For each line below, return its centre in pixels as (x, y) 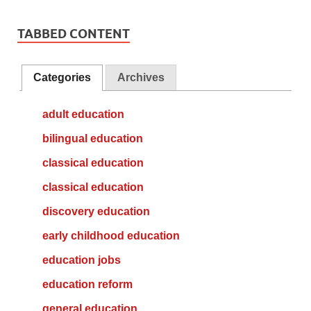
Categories (62, 78)
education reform (87, 285)
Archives (141, 78)
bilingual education (92, 139)
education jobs (81, 260)
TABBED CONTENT (74, 33)
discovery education (96, 212)
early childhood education (111, 236)
